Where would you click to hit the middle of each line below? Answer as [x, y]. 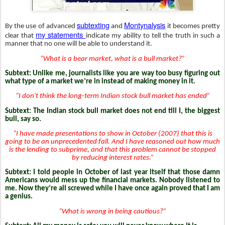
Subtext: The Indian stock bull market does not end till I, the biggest [113, 111]
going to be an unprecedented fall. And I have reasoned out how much [113, 142]
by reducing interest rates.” [113, 158]
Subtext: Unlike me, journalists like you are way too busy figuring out [113, 73]
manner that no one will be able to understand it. [79, 44]
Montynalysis [145, 25]
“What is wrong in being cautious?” [113, 211]
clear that [21, 36]
